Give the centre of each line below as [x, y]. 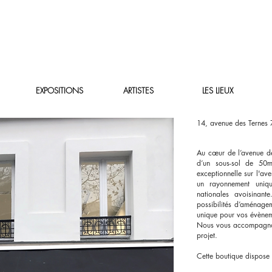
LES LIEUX [217, 90]
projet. [207, 235]
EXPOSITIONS [59, 90]
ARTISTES [138, 90]
